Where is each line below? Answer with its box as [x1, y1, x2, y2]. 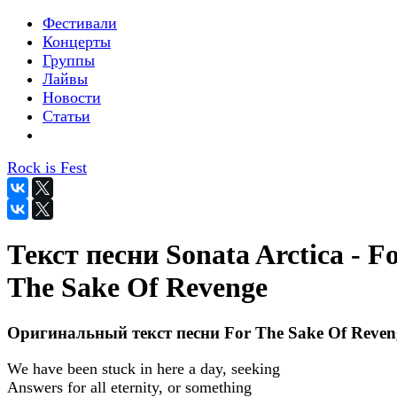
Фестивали [43, 14, 117, 32]
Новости [43, 89, 101, 106]
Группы [43, 51, 95, 69]
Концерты [43, 33, 111, 51]
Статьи [43, 107, 90, 125]
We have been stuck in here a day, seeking [7, 359, 280, 378]
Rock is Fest [7, 159, 87, 176]
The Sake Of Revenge [7, 271, 268, 304]
